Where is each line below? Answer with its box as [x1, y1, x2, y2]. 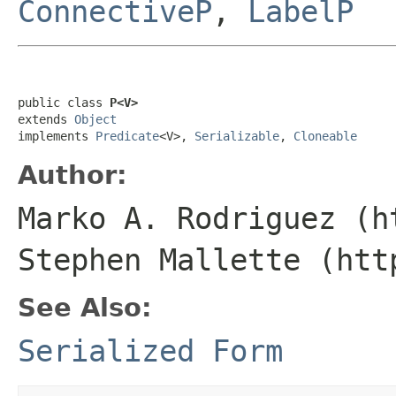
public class [18, 95, 110, 110]
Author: [18, 159, 127, 190]
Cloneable [293, 128, 357, 143]
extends [18, 111, 74, 126]
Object [74, 111, 117, 126]
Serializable [194, 128, 279, 143]
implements [18, 128, 95, 143]
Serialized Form [18, 332, 283, 369]
